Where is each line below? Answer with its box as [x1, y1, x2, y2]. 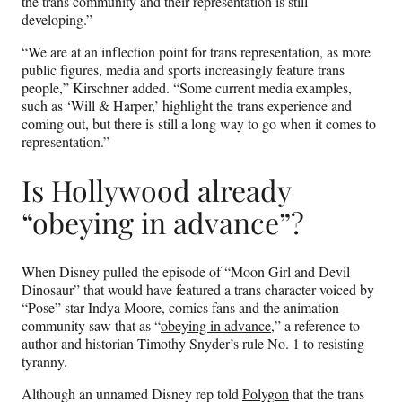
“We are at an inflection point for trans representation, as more [22, 41, 371, 61]
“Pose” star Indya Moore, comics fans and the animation [22, 297, 339, 317]
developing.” [22, 9, 92, 29]
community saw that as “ [22, 315, 161, 335]
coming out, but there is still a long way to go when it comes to [22, 113, 376, 133]
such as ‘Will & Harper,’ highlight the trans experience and [22, 95, 352, 115]
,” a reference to [271, 315, 360, 335]
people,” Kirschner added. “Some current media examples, [22, 77, 352, 97]
